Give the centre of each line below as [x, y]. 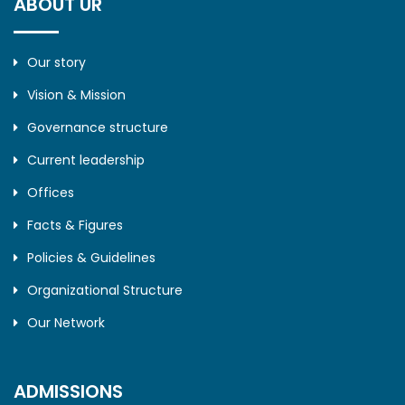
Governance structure [98, 128]
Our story [57, 63]
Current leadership [86, 160]
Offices [51, 193]
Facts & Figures [75, 226]
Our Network [66, 323]
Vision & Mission [76, 95]
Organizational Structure [105, 291]
